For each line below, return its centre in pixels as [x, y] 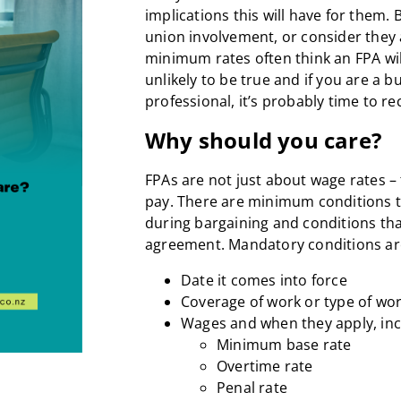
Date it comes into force [264, 280]
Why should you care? [263, 140]
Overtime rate [265, 366]
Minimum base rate [284, 344]
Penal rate [252, 387]
